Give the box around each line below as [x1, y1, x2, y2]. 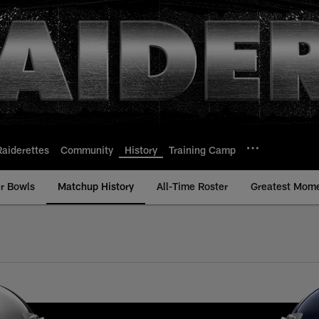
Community [61, 143, 113, 156]
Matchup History [58, 180, 134, 192]
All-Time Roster [157, 180, 228, 192]
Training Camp [169, 143, 236, 156]
